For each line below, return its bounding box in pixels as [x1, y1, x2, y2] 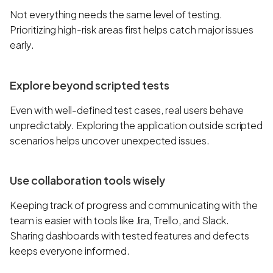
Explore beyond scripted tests [10, 77, 169, 92]
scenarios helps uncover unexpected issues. [10, 133, 210, 147]
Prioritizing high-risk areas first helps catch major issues [10, 23, 254, 37]
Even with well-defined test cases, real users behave [10, 103, 244, 116]
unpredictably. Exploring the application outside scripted [10, 118, 263, 132]
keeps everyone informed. [10, 244, 130, 258]
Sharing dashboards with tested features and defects [10, 229, 249, 243]
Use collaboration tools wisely [10, 173, 165, 188]
